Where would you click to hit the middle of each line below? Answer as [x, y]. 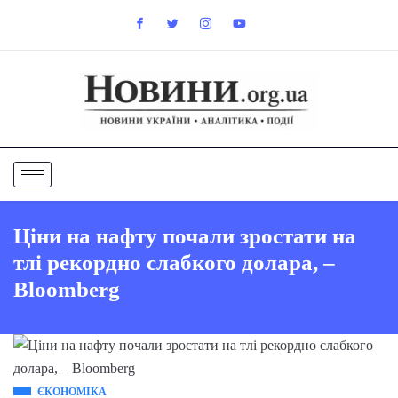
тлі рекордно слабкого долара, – [174, 262]
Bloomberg [67, 289]
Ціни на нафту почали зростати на [185, 235]
